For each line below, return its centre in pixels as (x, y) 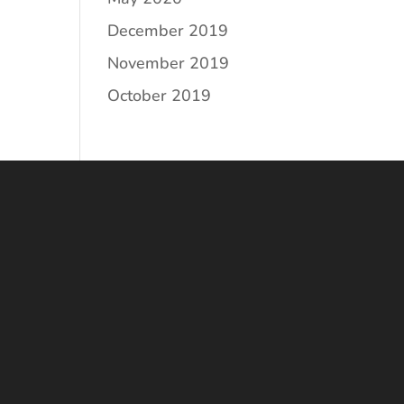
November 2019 (169, 63)
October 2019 (160, 96)
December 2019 (168, 31)
